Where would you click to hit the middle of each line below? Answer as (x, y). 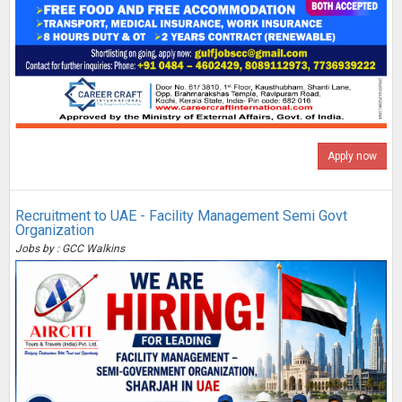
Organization (55, 230)
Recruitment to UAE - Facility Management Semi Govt (181, 215)
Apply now (352, 156)
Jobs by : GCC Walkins (70, 248)
